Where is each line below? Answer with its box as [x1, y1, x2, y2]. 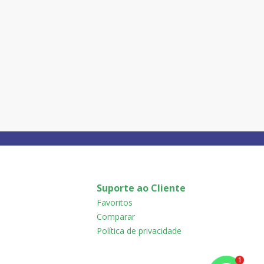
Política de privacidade [97, 225, 181, 236]
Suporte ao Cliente [97, 181, 186, 194]
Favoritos [97, 197, 133, 208]
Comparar [97, 211, 135, 222]
